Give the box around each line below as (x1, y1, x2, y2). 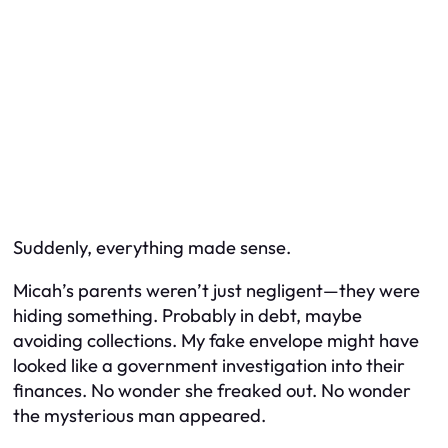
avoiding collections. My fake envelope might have (13, 329, 419, 352)
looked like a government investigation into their (13, 354, 405, 377)
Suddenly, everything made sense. (13, 235, 291, 259)
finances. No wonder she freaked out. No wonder (13, 379, 411, 402)
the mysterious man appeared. (13, 404, 266, 427)
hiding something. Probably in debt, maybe (13, 304, 362, 327)
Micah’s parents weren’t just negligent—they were (13, 279, 420, 302)
